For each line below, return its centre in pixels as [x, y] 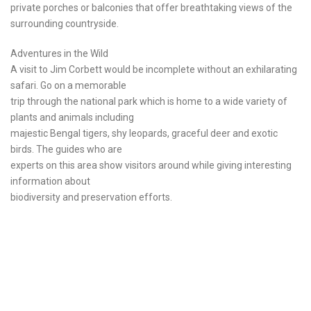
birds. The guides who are [66, 150]
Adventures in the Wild [59, 54]
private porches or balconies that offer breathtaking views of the [151, 8]
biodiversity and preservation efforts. [91, 197]
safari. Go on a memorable [68, 86]
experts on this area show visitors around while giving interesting [151, 166]
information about [50, 182]
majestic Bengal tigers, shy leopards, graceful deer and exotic [144, 134]
